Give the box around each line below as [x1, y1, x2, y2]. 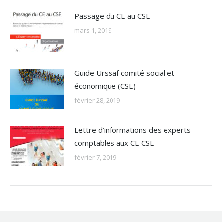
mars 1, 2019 [74, 26, 111, 35]
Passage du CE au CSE [74, 11, 150, 21]
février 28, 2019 [74, 96, 120, 105]
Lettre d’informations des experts [74, 125, 191, 135]
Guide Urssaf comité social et [74, 68, 174, 78]
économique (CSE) [74, 81, 136, 91]
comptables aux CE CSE [74, 138, 154, 148]
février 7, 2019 [74, 153, 116, 162]
